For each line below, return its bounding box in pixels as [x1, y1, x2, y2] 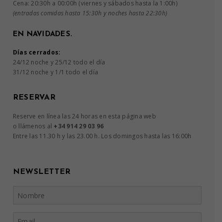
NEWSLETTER [12, 168, 71, 176]
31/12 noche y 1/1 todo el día [12, 68, 99, 77]
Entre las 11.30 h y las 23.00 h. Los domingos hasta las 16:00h [12, 132, 192, 141]
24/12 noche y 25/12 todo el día [12, 58, 106, 67]
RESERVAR [12, 94, 55, 102]
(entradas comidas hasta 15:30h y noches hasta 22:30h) [12, 9, 167, 18]
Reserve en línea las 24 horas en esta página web [12, 112, 156, 121]
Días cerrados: [12, 48, 61, 57]
